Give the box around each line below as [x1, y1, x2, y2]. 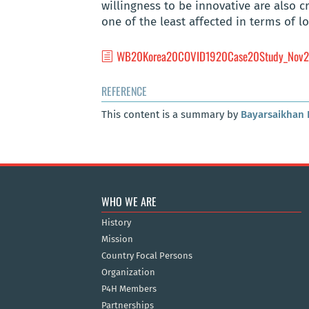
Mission [101, 233, 133, 244]
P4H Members [101, 283, 157, 294]
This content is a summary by [101, 108, 241, 121]
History [101, 217, 131, 228]
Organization [101, 266, 155, 277]
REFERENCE [101, 83, 147, 100]
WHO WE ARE [101, 192, 157, 210]
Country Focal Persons [101, 250, 192, 261]
